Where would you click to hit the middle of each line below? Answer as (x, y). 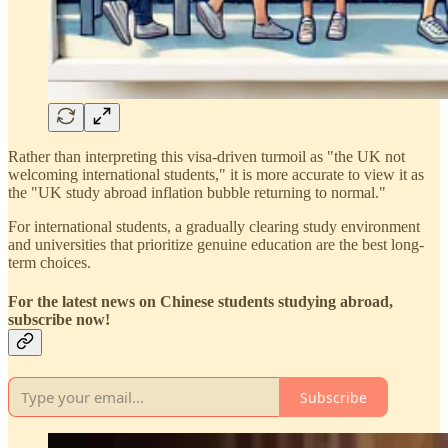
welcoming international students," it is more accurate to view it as (216, 174)
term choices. (49, 262)
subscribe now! (59, 320)
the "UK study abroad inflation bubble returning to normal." (197, 192)
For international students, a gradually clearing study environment (214, 226)
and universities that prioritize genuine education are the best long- (216, 244)
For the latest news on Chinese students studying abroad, (200, 302)
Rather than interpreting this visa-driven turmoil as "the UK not (206, 156)
